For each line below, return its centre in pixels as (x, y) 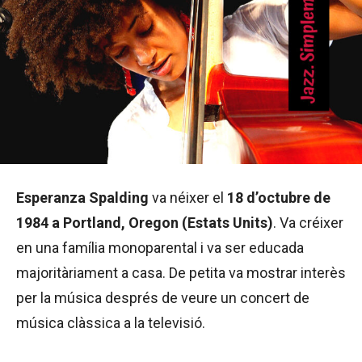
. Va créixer (308, 223)
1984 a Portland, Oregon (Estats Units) (145, 223)
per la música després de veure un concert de (163, 298)
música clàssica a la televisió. (111, 323)
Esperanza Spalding (82, 198)
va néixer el (188, 198)
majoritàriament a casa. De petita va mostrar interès (181, 273)
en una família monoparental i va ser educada (160, 248)
